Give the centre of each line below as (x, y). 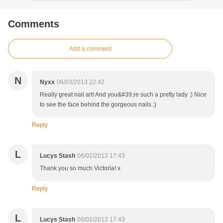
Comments (34, 24)
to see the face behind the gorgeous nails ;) (98, 105)
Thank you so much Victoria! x (80, 168)
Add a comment (90, 49)
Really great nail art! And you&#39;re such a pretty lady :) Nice (123, 95)
